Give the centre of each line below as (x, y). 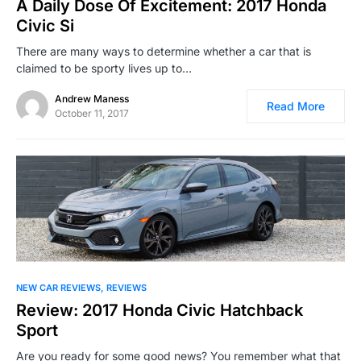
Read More (296, 106)
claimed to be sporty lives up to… (104, 68)
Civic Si (45, 26)
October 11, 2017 (92, 114)
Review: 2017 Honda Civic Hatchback (160, 310)
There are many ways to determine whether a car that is (164, 52)
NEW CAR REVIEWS (58, 287)
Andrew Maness (92, 99)
